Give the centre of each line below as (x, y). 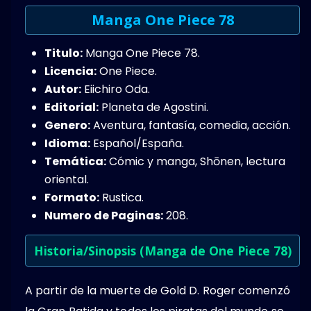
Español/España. (137, 143)
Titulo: (64, 53)
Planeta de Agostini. (153, 107)
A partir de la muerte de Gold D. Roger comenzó (158, 290)
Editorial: (72, 107)
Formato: (72, 197)
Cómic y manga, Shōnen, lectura (196, 161)
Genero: (67, 125)
